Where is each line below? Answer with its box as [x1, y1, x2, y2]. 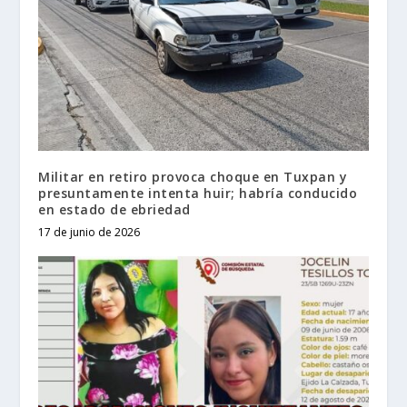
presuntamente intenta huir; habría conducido [38, 184, 358, 202]
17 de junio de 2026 [38, 223, 141, 240]
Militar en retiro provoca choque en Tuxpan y [38, 167, 348, 185]
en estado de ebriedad [38, 200, 191, 218]
